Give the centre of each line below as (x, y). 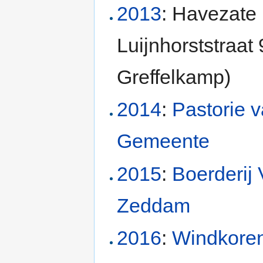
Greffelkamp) (174, 77)
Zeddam (154, 205)
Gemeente (163, 141)
